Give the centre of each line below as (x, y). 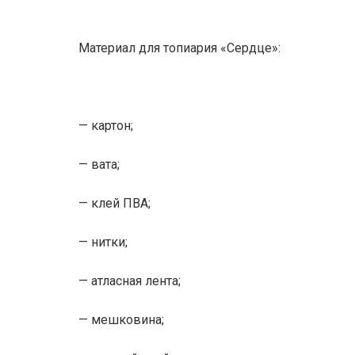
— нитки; (103, 242)
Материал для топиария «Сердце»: (179, 48)
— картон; (106, 126)
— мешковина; (121, 320)
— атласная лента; (130, 281)
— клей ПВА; (115, 203)
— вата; (99, 164)
